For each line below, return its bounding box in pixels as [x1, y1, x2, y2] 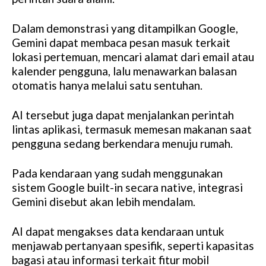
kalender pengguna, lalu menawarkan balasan [12, 64, 237, 78]
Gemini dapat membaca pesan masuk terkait [12, 35, 230, 49]
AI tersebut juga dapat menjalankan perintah [12, 107, 234, 122]
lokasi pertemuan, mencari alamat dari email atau [12, 49, 254, 64]
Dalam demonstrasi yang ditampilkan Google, [12, 21, 238, 35]
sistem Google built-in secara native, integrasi [12, 180, 243, 194]
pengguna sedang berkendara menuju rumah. [12, 136, 233, 150]
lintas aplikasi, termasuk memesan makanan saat [12, 122, 252, 136]
